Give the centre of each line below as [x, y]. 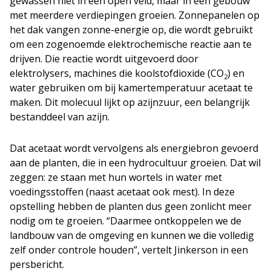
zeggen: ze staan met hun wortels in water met [116, 177]
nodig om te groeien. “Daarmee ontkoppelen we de [126, 220]
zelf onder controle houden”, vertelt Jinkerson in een [129, 250]
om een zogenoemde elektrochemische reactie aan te [131, 44]
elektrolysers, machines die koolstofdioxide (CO [117, 73]
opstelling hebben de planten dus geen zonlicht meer [131, 206]
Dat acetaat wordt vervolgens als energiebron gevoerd [134, 148]
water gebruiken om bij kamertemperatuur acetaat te [131, 87]
